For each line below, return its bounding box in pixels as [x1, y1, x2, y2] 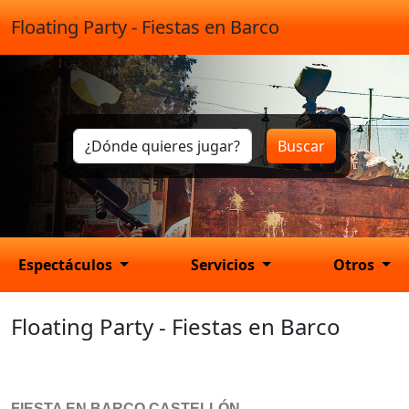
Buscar [278, 136, 325, 156]
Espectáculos [18, 255, 116, 275]
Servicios [191, 255, 259, 275]
